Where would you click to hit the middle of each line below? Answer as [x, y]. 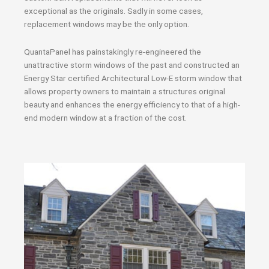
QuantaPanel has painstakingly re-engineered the [113, 51]
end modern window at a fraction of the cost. [105, 117]
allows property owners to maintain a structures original [125, 91]
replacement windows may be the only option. [107, 24]
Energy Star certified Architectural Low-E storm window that [133, 78]
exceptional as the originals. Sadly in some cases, [113, 11]
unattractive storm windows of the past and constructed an [132, 65]
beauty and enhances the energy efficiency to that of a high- [132, 104]
